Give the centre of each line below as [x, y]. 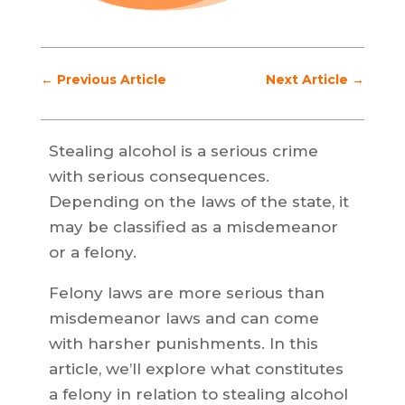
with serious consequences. [159, 176]
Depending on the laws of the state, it [198, 202]
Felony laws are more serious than [186, 293]
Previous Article [111, 80]
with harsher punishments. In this [183, 344]
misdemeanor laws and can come [184, 318]
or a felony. [92, 252]
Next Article [307, 80]
